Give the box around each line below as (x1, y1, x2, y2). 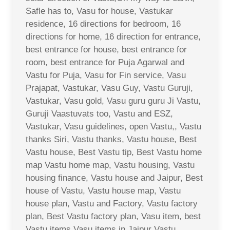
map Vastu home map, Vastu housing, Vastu (26, 160, 195, 170)
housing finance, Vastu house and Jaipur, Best (26, 172, 203, 183)
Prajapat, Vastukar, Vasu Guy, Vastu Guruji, (26, 83, 193, 93)
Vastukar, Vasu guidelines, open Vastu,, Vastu (26, 121, 201, 131)
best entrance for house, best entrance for (26, 44, 187, 54)
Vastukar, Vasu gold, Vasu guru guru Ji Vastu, (26, 95, 201, 106)
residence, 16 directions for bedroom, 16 (26, 18, 181, 29)
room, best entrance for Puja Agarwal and (26, 57, 184, 67)
